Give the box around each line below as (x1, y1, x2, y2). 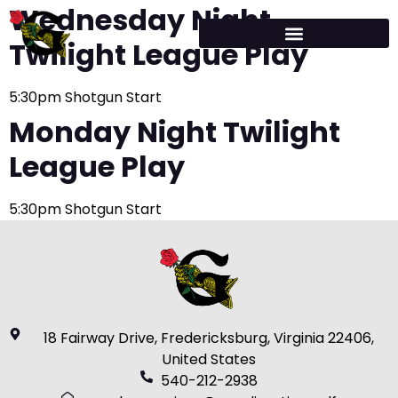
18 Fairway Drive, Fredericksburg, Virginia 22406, (44, 327, 375, 348)
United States (162, 348, 257, 370)
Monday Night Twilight (9, 111, 340, 152)
